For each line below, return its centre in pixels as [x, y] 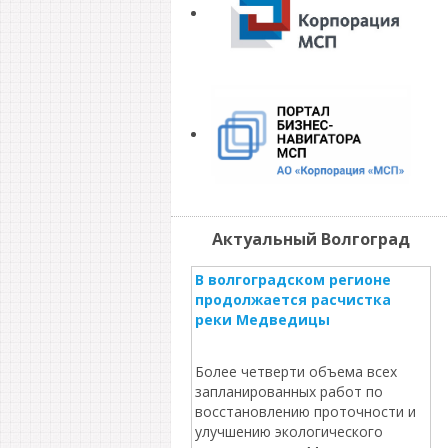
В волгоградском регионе [292, 279]
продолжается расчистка [292, 299]
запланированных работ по [288, 391]
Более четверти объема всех [295, 371]
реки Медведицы [262, 319]
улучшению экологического [288, 431]
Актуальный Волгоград [310, 239]
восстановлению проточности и [305, 411]
